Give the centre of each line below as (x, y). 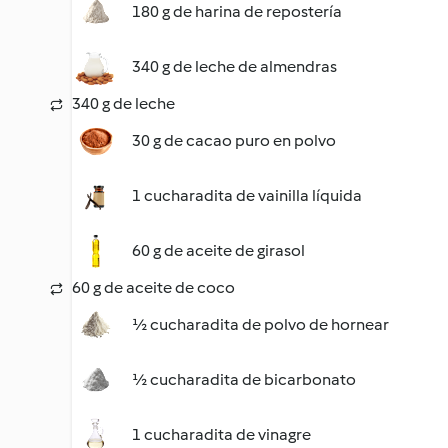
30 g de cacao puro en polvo (234, 140)
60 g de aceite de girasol (218, 250)
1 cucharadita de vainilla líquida (247, 195)
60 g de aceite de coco (153, 287)
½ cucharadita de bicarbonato (244, 379)
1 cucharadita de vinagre (221, 434)
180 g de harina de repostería (237, 11)
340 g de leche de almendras (234, 66)
